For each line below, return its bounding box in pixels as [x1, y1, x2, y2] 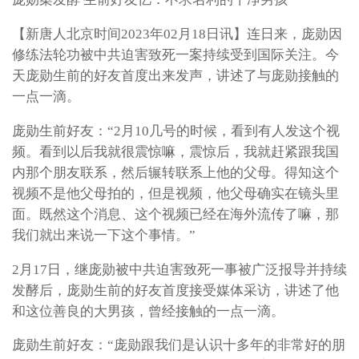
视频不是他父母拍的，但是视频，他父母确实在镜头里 [12, 185, 339, 201]
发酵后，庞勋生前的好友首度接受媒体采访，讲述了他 [12, 282, 339, 298]
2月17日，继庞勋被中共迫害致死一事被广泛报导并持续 [12, 261, 347, 277]
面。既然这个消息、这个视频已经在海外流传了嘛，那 [12, 206, 339, 222]
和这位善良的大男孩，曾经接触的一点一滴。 [12, 303, 284, 319]
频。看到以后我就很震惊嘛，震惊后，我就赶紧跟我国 [12, 143, 339, 159]
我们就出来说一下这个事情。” [12, 227, 196, 243]
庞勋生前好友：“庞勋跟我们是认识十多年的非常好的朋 [12, 337, 345, 353]
